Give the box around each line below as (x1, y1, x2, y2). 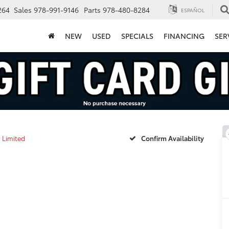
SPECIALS (121, 31, 153, 41)
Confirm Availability (141, 133, 204, 143)
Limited (2, 133, 25, 143)
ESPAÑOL (179, 6, 204, 14)
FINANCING (164, 31, 204, 41)
